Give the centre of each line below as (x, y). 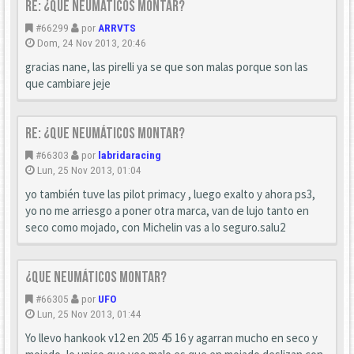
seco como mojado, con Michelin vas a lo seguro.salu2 (155, 227)
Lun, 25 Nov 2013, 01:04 (89, 170)
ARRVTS (117, 28)
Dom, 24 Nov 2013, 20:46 (92, 43)
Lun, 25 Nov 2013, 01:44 (89, 314)
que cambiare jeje (68, 83)
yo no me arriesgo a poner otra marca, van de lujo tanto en (167, 211)
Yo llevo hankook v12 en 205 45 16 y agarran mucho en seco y (171, 338)
